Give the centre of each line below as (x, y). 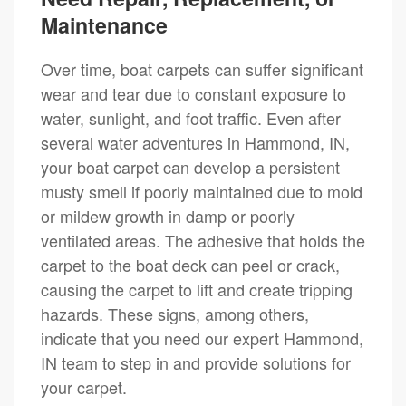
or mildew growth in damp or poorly (168, 215)
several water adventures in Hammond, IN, (195, 142)
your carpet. (84, 387)
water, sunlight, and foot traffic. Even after (191, 117)
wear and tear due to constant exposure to (193, 93)
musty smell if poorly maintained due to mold (202, 191)
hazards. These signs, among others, (175, 313)
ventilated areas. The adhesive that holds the (203, 240)
